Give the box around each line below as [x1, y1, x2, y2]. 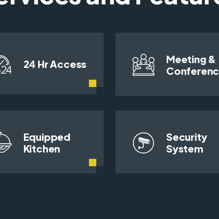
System [166, 142, 203, 155]
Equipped [23, 131, 70, 143]
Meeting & [166, 52, 217, 65]
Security [166, 131, 207, 143]
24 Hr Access [23, 58, 87, 70]
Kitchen [23, 142, 61, 155]
